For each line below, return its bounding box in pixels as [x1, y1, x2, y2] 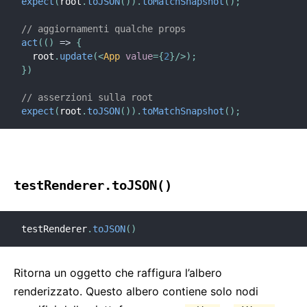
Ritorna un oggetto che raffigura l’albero [14, 266, 222, 280]
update [60, 51, 93, 62]
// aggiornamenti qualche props [21, 23, 186, 34]
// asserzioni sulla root [21, 92, 153, 103]
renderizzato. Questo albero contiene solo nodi [14, 284, 258, 298]
